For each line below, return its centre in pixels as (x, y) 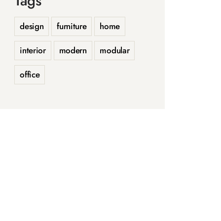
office (30, 74)
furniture (72, 26)
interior (33, 50)
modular (115, 50)
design (32, 26)
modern (73, 50)
